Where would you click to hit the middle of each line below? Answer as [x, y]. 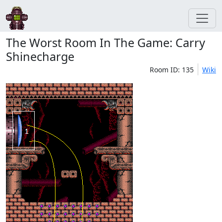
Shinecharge [40, 56]
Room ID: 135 [172, 70]
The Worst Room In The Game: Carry [106, 43]
